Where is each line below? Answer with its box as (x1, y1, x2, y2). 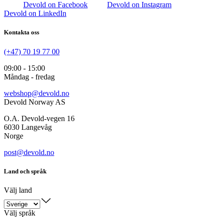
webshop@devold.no (4, 89, 69, 97)
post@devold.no (4, 148, 54, 156)
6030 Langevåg (4, 123, 52, 131)
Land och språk (4, 167, 46, 175)
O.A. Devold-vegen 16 (4, 114, 75, 123)
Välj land (4, 186, 32, 194)
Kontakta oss (4, 29, 39, 36)
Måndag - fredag (4, 72, 55, 81)
